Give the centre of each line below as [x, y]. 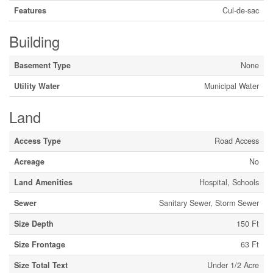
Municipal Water [232, 86]
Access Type [37, 141]
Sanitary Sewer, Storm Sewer [209, 203]
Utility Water [37, 86]
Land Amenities [43, 182]
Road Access [237, 141]
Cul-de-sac [241, 10]
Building [34, 41]
